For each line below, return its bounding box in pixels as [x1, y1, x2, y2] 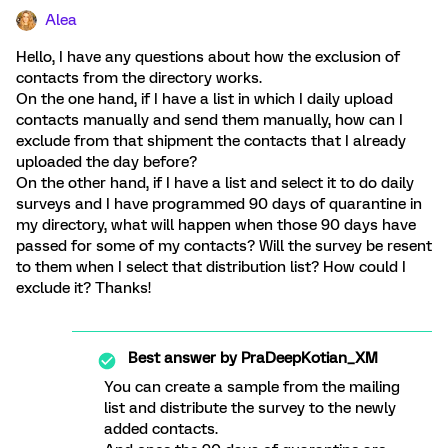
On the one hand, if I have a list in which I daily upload [16, 90, 393, 108]
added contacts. [104, 420, 218, 438]
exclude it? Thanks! [16, 279, 151, 297]
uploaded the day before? [16, 153, 197, 171]
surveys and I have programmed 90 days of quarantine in [16, 195, 422, 213]
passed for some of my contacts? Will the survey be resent [16, 237, 432, 255]
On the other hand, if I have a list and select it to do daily [16, 174, 414, 192]
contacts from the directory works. [16, 69, 262, 87]
